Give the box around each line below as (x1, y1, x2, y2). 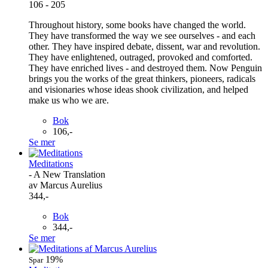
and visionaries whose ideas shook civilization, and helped (29, 84, 248, 95)
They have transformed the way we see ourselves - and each (29, 30, 255, 41)
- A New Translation (29, 169, 105, 179)
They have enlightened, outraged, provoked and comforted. (29, 51, 252, 62)
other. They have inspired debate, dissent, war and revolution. (29, 41, 260, 51)
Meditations (29, 158, 73, 169)
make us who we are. (29, 95, 109, 105)
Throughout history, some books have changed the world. (29, 19, 246, 30)
